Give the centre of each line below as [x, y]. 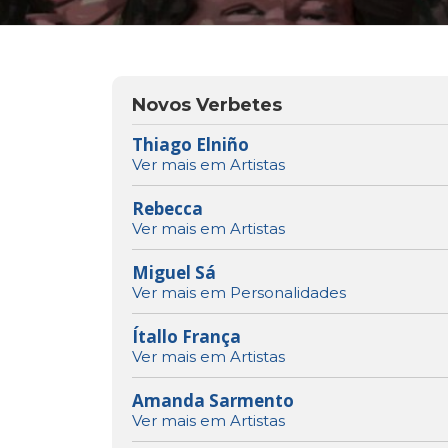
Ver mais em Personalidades [239, 293]
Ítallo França [186, 337]
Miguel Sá [174, 273]
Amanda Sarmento [213, 401]
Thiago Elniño [190, 145]
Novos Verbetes [207, 105]
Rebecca [167, 209]
